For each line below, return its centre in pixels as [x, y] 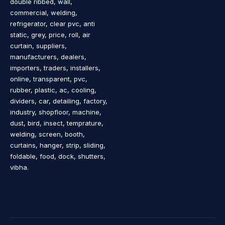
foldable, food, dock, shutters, [58, 156]
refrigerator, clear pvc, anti [52, 23]
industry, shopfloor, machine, [56, 112]
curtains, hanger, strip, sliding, [58, 145]
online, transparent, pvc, [49, 79]
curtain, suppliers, [38, 45]
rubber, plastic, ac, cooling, [53, 90]
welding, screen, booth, [47, 134]
